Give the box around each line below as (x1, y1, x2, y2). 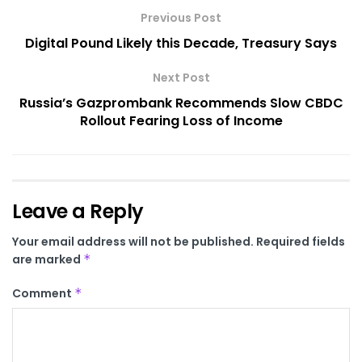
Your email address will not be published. (12, 233, 254, 250)
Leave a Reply (12, 197, 144, 225)
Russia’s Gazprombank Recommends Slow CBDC (19, 93, 343, 112)
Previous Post (141, 9, 221, 26)
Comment (12, 284, 74, 301)
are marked (12, 250, 83, 267)
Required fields (256, 233, 345, 250)
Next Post (152, 69, 210, 86)
